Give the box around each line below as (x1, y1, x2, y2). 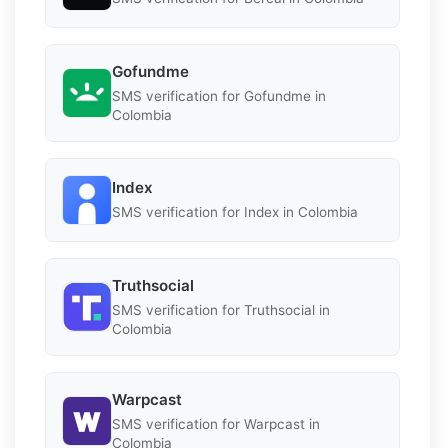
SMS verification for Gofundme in (112, 87, 326, 104)
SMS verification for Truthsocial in (112, 301, 330, 318)
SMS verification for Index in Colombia (112, 204, 358, 221)
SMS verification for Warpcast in (112, 415, 320, 432)
